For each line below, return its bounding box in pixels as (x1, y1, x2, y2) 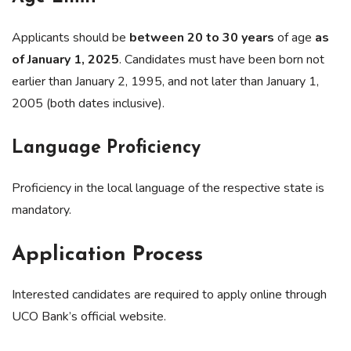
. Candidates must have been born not (119, 51, 324, 69)
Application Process (12, 244, 203, 266)
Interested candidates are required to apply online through (12, 286, 327, 304)
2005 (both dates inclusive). (12, 95, 165, 113)
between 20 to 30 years (129, 29, 274, 47)
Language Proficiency (12, 139, 201, 158)
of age (274, 29, 315, 47)
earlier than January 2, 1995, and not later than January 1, (12, 73, 319, 91)
